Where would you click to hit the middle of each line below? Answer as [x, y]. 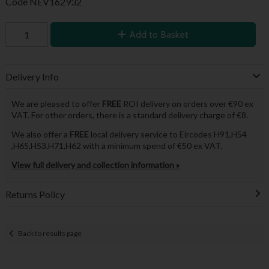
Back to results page [50, 234]
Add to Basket [159, 34]
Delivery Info [32, 77]
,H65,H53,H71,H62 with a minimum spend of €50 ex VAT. [116, 145]
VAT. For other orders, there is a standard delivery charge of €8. [130, 115]
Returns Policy [35, 194]
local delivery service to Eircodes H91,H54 [168, 134]
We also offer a [40, 134]
